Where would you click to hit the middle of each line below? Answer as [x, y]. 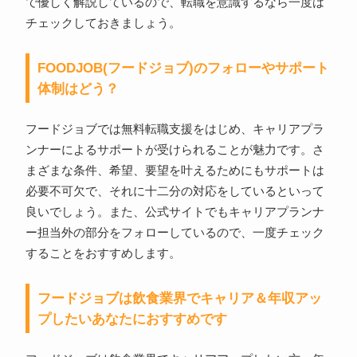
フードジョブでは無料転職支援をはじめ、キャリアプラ [175, 129]
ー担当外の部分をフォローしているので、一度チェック [175, 233]
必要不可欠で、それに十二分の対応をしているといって [175, 192]
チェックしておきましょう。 [103, 24]
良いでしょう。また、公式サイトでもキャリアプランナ [175, 212]
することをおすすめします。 [103, 254]
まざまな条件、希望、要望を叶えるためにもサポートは [175, 171]
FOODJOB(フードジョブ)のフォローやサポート [183, 68]
